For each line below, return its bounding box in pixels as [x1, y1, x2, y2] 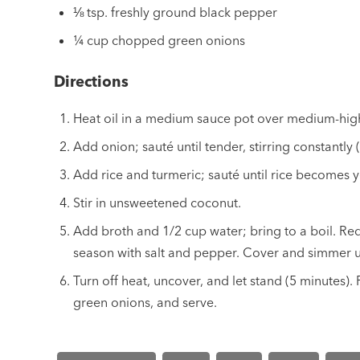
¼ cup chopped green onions [73, 31, 246, 48]
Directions [54, 72, 129, 91]
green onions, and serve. [73, 294, 218, 311]
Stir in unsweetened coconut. [73, 194, 242, 211]
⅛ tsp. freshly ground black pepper [73, 3, 278, 20]
